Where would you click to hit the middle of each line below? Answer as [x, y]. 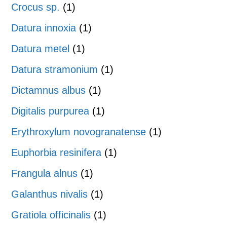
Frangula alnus [45, 173]
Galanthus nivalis [50, 194]
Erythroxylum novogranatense [79, 131]
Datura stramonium [55, 69]
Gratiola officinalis [51, 215]
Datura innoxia [44, 28]
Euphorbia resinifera [56, 152]
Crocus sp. [36, 7]
